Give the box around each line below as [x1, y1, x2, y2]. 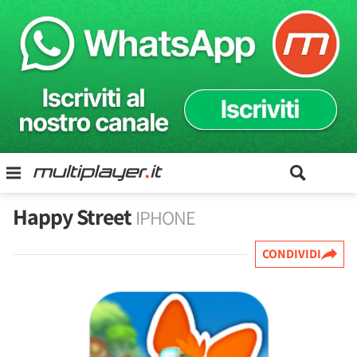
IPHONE [135, 205, 195, 230]
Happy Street [13, 202, 135, 231]
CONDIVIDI [262, 245, 321, 262]
